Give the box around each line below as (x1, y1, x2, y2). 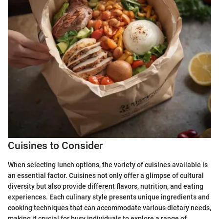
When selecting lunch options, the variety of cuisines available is (8, 160, 208, 169)
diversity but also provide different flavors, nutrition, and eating (8, 182, 203, 190)
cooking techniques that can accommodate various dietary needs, (8, 203, 211, 212)
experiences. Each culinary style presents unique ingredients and (8, 193, 210, 201)
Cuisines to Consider (8, 140, 103, 152)
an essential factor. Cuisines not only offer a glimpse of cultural (8, 171, 204, 179)
